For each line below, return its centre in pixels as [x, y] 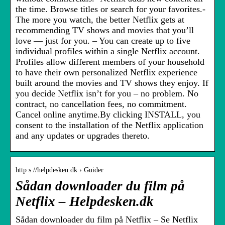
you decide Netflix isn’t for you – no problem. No [107, 94]
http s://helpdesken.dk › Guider [60, 170]
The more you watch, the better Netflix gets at [100, 20]
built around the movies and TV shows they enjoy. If [112, 83]
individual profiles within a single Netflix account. [108, 51]
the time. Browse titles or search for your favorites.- [110, 9]
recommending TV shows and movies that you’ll [105, 30]
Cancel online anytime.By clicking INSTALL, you [108, 115]
